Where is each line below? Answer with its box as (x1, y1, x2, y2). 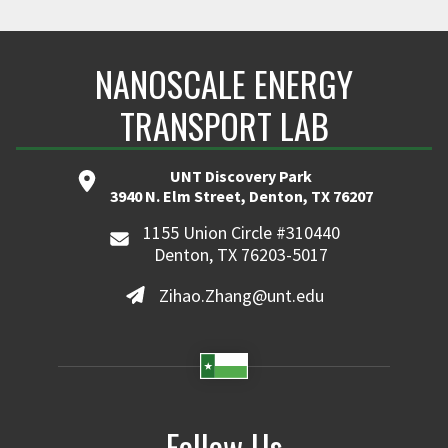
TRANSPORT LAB (119, 100, 329, 151)
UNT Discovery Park (170, 166, 312, 186)
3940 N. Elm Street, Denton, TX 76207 (109, 186, 373, 206)
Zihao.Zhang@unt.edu (158, 283, 324, 307)
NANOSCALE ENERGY (95, 58, 353, 109)
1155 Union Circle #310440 (142, 221, 340, 244)
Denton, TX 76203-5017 (154, 243, 329, 266)
